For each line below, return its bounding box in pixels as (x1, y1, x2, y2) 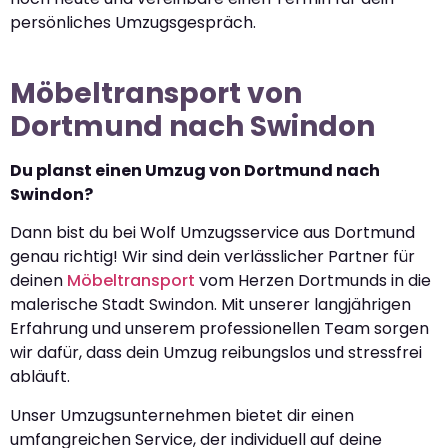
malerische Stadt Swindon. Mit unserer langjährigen (10, 293, 411, 317)
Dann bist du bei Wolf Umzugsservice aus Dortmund (10, 221, 415, 245)
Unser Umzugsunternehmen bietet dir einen (10, 403, 354, 427)
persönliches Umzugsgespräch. (10, 10, 256, 34)
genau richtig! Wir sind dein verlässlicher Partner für (10, 245, 415, 269)
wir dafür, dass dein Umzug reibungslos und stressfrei (10, 341, 422, 365)
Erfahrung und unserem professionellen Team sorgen (10, 317, 429, 341)
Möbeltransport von (10, 73, 302, 113)
